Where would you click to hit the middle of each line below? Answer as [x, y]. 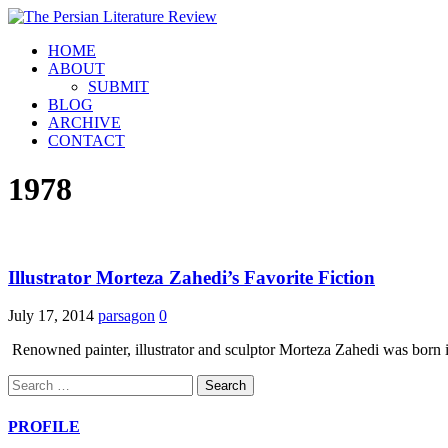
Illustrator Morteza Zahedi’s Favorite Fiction [191, 277]
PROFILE [44, 426]
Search [28, 383]
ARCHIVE [84, 122]
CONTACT [86, 140]
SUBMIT [118, 86]
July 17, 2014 [51, 316]
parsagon [126, 316]
